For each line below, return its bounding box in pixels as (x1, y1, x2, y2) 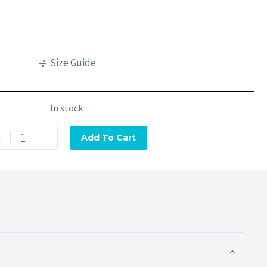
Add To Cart (80, 132, 136, 144)
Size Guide (49, 56, 96, 70)
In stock (50, 101, 83, 114)
